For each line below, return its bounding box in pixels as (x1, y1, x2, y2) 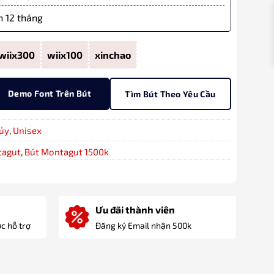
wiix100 (46, 49, 83, 61)
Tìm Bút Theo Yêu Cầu (125, 89, 216, 100)
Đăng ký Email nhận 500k (95, 220, 191, 231)
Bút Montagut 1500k (24, 146, 109, 158)
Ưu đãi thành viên (95, 204, 175, 216)
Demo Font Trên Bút (7, 88, 92, 99)
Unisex (12, 125, 42, 136)
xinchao (94, 49, 131, 61)
